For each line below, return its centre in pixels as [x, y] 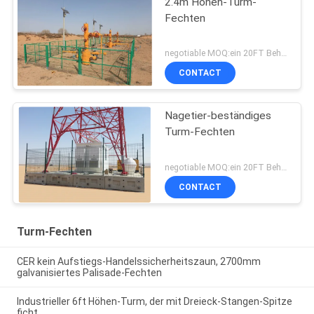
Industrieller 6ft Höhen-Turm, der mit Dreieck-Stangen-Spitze [154, 301]
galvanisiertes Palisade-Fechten [89, 272]
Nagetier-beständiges [218, 116]
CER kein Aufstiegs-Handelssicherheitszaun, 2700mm [138, 261]
